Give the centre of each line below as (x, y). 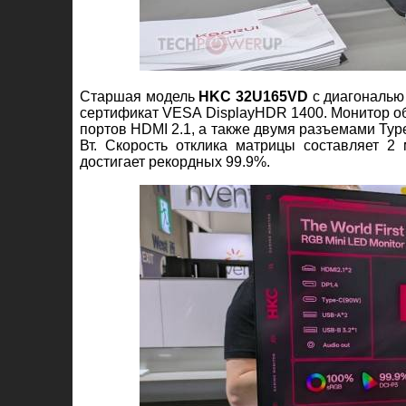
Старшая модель (140, 96)
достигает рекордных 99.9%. (175, 161)
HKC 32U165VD (254, 96)
